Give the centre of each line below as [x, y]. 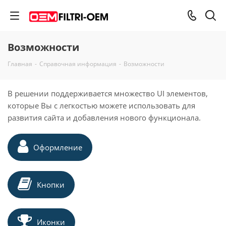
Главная [20, 64]
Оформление [58, 147]
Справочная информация [78, 64]
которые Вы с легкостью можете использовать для [101, 105]
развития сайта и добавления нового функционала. [104, 118]
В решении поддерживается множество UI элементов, [108, 93]
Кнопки [51, 185]
